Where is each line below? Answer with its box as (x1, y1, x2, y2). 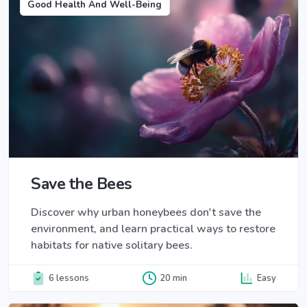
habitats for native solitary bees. (31, 238, 193, 254)
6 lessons (49, 271, 89, 284)
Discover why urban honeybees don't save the (31, 205, 261, 221)
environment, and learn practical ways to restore (31, 221, 275, 237)
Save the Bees (31, 173, 132, 195)
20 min (159, 271, 187, 284)
